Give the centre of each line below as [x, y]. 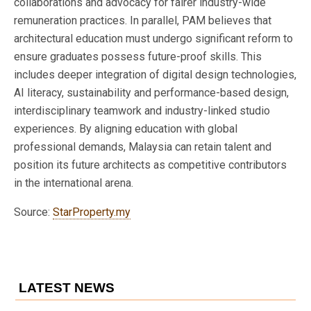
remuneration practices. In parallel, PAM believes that [143, 20]
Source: [33, 212]
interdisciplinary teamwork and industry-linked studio [142, 110]
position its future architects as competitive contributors [150, 165]
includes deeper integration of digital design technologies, [155, 74]
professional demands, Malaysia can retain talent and [143, 146]
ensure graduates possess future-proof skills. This [138, 56]
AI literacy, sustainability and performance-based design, [151, 92]
